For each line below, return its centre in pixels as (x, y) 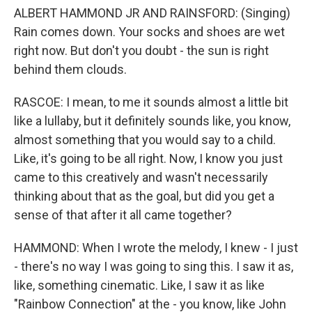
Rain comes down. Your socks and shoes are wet (149, 32)
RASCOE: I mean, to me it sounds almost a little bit (151, 102)
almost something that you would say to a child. (145, 140)
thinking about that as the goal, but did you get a (144, 196)
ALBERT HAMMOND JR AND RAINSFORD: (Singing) (152, 13)
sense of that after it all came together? (123, 215)
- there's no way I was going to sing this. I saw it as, (154, 266)
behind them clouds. (70, 69)
